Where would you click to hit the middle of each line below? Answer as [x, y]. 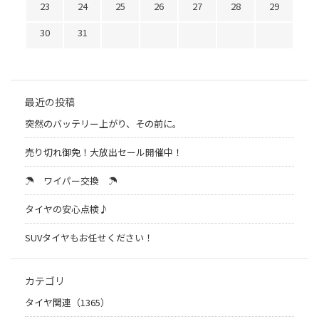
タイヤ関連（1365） [67, 303]
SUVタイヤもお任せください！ [89, 238]
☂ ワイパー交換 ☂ [71, 181]
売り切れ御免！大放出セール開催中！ [104, 152]
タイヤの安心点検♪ [67, 209]
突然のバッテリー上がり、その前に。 [103, 124]
